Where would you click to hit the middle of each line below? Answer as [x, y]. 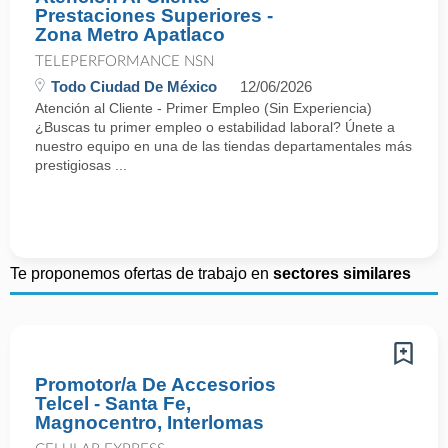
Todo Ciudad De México [134, 86]
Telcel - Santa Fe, [113, 403]
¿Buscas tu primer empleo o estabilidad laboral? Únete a [215, 127]
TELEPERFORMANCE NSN [124, 61]
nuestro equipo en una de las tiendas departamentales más [223, 146]
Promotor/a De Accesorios [155, 384]
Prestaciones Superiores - [154, 15]
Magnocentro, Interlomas [149, 422]
